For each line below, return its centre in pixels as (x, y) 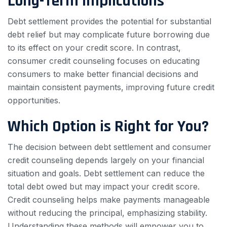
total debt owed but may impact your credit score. (104, 186)
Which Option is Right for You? (108, 126)
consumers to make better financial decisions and (103, 74)
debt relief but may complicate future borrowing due (109, 34)
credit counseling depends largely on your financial (106, 160)
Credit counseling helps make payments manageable (109, 200)
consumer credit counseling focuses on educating (104, 61)
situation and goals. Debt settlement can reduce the (106, 173)
